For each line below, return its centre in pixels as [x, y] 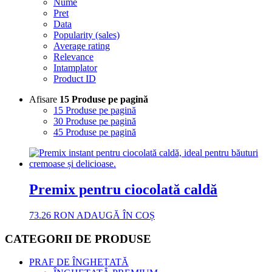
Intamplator [75, 68]
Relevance [73, 57]
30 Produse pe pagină [95, 121]
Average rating [82, 46]
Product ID [75, 79]
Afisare [44, 100]
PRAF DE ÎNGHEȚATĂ [79, 262]
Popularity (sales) [87, 35]
